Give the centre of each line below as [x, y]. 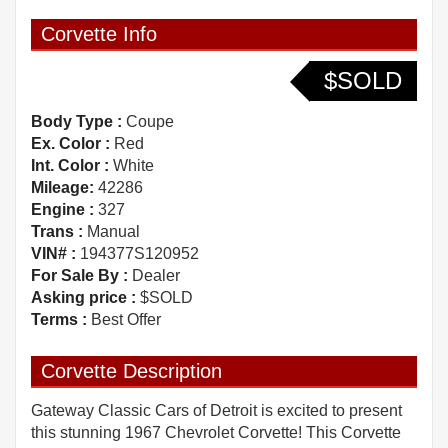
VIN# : [53, 254]
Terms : [59, 320]
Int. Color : [70, 166]
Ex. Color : [70, 144]
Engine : [62, 210]
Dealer [154, 276]
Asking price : [83, 298]
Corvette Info [99, 34]
